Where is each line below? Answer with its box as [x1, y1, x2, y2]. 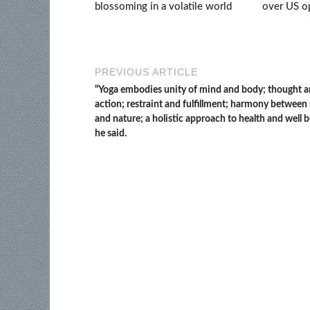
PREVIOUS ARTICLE [95, 66, 198, 78]
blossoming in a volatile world [95, 1, 232, 12]
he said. [95, 129, 127, 139]
